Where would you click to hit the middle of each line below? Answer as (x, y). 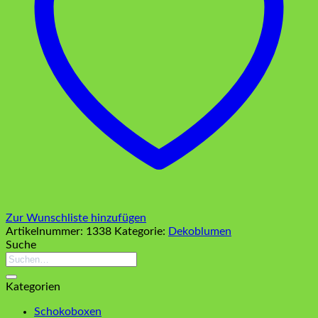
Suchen (23, 257)
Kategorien (33, 286)
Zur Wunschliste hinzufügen (76, 218)
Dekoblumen (200, 231)
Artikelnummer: (46, 231)
